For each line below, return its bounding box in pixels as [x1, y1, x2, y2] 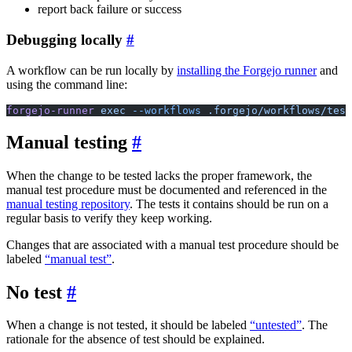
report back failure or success [38, 2, 181, 16]
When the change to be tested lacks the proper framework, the [6, 168, 312, 182]
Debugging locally [6, 31, 123, 49]
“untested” [250, 318, 302, 332]
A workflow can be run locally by [6, 63, 177, 77]
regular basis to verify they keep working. [6, 211, 212, 225]
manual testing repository [6, 196, 130, 211]
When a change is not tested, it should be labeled [6, 318, 250, 332]
